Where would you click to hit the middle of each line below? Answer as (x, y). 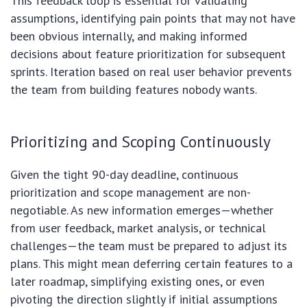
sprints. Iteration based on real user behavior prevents (151, 72)
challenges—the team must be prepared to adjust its (149, 246)
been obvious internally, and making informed (129, 36)
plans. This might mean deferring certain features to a (151, 264)
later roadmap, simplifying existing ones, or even (137, 282)
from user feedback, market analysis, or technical (138, 228)
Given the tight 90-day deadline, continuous (124, 175)
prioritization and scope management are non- (131, 193)
